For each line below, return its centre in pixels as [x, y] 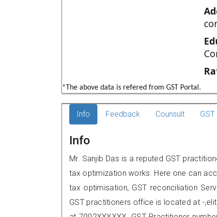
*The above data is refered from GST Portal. [132, 88]
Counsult [170, 114]
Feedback [123, 114]
